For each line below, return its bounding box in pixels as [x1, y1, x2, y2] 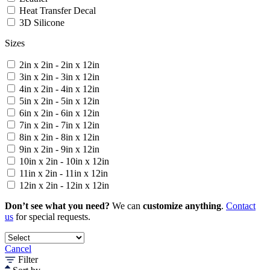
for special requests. [13, 212, 90, 222]
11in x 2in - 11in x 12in [19, 168, 108, 179]
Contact [226, 201, 256, 212]
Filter [16, 254, 38, 265]
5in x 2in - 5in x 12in [19, 96, 99, 107]
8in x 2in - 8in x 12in [19, 132, 99, 143]
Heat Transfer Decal [19, 5, 96, 16]
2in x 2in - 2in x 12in [19, 60, 99, 71]
